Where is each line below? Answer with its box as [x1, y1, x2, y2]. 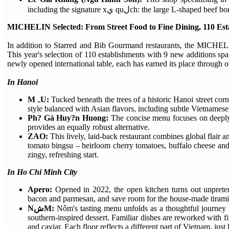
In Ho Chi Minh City [7, 168, 77, 177]
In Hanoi [7, 78, 38, 87]
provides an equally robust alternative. [28, 123, 150, 132]
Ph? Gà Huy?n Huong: [28, 113, 111, 123]
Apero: [28, 185, 55, 194]
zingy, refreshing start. [28, 150, 99, 159]
